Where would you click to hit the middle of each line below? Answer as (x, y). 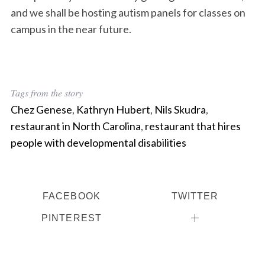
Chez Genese (41, 110)
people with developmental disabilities (98, 143)
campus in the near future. (71, 29)
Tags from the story (46, 93)
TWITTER (195, 196)
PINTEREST (72, 218)
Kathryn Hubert (113, 110)
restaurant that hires (193, 126)
